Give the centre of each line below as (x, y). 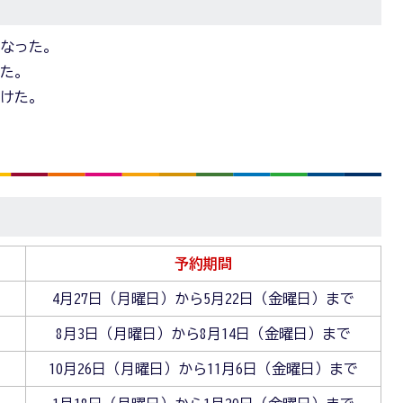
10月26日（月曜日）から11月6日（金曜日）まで (203, 368)
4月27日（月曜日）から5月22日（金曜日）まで (203, 298)
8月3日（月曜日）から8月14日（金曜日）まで (203, 333)
